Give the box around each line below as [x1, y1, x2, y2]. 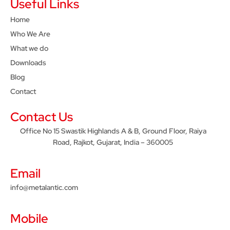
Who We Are [10, 29, 50, 39]
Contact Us [10, 108, 73, 125]
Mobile [10, 210, 48, 227]
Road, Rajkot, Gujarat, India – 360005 [53, 137, 173, 147]
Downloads [10, 57, 46, 67]
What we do [10, 43, 48, 53]
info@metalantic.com [10, 182, 78, 192]
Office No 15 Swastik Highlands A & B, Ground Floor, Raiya [20, 126, 206, 136]
